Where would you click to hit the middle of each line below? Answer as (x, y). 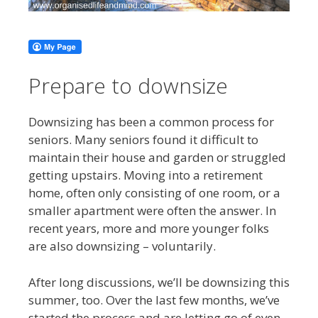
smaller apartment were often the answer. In (152, 211)
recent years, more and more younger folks (149, 229)
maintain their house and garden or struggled (157, 158)
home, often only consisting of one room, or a (154, 193)
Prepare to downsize (128, 86)
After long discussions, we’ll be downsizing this (159, 282)
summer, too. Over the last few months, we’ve (154, 300)
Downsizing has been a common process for (151, 122)
